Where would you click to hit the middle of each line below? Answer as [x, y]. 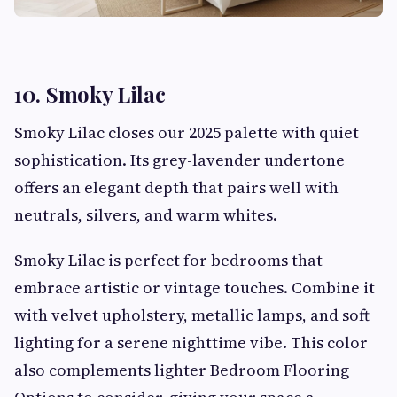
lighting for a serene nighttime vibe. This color [191, 343]
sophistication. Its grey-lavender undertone [179, 160]
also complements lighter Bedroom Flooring [182, 370]
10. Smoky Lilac [90, 94]
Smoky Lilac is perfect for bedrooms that [168, 261]
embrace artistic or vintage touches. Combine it [195, 288]
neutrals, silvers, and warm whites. [146, 215]
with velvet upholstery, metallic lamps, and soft [192, 315]
